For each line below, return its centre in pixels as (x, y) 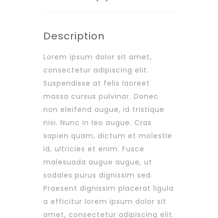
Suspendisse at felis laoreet (97, 83)
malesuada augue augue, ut (98, 162)
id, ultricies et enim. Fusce (94, 149)
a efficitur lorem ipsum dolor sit (105, 202)
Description (74, 36)
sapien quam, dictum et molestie (108, 136)
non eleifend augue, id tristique (104, 110)
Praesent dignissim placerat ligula (109, 189)
